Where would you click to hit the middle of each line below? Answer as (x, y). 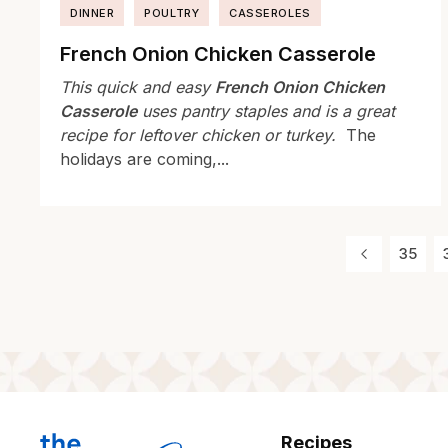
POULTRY (172, 13)
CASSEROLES (270, 13)
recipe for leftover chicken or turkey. (200, 135)
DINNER (92, 13)
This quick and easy (137, 87)
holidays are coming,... (144, 159)
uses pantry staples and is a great (266, 111)
